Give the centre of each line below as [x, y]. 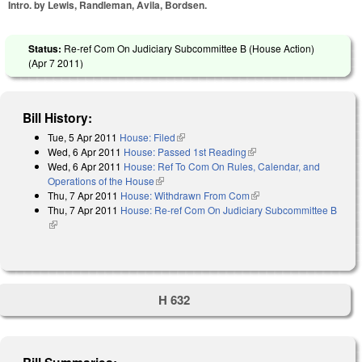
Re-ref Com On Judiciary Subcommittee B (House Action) [189, 48]
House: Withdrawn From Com [185, 195]
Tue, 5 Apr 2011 [82, 137]
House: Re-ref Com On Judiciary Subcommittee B [229, 209]
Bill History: [58, 117]
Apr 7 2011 [56, 62]
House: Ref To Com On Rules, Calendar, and [222, 166]
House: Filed [147, 137]
